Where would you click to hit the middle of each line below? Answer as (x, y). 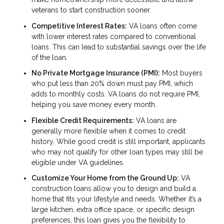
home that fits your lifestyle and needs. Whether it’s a (116, 199)
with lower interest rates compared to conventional (114, 36)
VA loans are (155, 120)
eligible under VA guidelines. (78, 162)
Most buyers (181, 73)
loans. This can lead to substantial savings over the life (119, 47)
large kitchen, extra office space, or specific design (113, 210)
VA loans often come (162, 26)
